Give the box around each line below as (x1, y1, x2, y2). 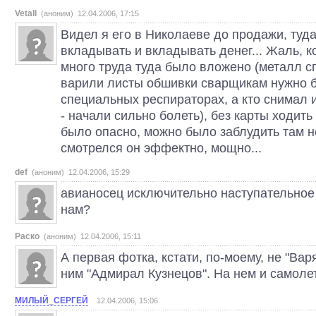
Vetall (15, 8, 37, 18)
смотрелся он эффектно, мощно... (61, 140, 262, 155)
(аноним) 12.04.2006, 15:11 (44, 232, 141, 241)
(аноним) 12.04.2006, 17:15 (41, 9, 139, 18)
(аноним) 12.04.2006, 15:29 (32, 168, 130, 176)
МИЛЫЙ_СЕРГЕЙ (15, 296, 88, 305)
